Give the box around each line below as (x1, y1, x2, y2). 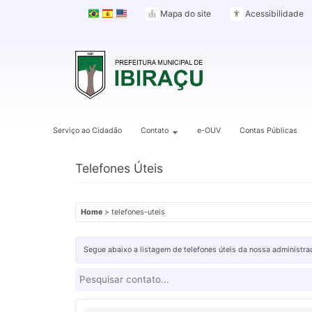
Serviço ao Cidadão (52, 125, 122, 135)
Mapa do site (160, 8, 212, 19)
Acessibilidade (244, 8, 304, 19)
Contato (140, 125, 169, 135)
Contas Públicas (240, 125, 298, 135)
